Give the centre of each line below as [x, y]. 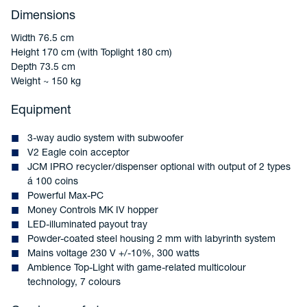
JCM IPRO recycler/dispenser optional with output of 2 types [159, 168]
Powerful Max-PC [65, 197]
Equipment [41, 111]
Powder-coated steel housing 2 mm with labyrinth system [151, 240]
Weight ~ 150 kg [46, 82]
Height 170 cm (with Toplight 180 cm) [91, 53]
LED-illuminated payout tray [87, 225]
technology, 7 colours [74, 283]
